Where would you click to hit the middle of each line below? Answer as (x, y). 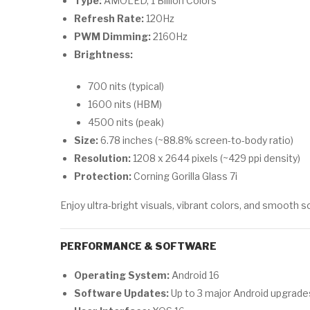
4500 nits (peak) (126, 122)
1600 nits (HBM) (125, 104)
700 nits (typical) (126, 86)
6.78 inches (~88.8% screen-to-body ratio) (196, 140)
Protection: (103, 176)
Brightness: (103, 54)
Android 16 (194, 275)
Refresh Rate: (109, 18)
